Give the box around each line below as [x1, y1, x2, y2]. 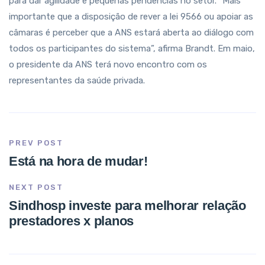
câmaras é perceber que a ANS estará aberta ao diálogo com [9, 27, 254, 38]
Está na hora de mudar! [9, 154, 148, 169]
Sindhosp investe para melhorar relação [9, 198, 246, 213]
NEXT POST [9, 183, 63, 192]
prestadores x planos [9, 214, 134, 228]
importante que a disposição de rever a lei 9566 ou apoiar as [9, 11, 253, 22]
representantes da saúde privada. [9, 75, 145, 86]
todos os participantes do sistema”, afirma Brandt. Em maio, [9, 43, 255, 54]
